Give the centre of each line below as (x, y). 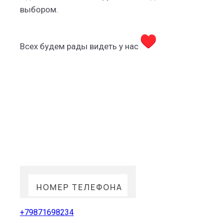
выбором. (40, 10)
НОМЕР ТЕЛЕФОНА (79, 187)
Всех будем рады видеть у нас (80, 47)
